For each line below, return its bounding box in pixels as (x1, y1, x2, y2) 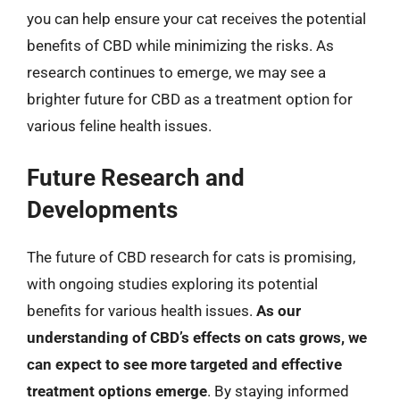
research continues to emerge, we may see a (27, 62, 326, 81)
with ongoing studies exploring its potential (27, 275, 318, 293)
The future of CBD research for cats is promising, (27, 248, 355, 266)
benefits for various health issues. (27, 302, 256, 320)
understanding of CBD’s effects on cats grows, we (27, 329, 367, 346)
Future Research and (27, 164, 245, 191)
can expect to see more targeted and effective (27, 355, 342, 373)
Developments (27, 196, 178, 223)
